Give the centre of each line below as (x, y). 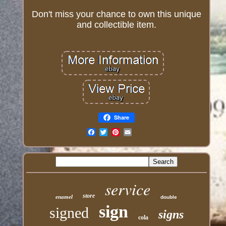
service (128, 189)
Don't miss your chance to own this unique (116, 14)
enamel (64, 197)
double (169, 197)
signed (69, 213)
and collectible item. (116, 25)
